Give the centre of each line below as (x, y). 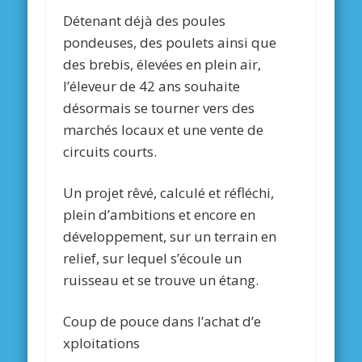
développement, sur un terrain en (170, 237)
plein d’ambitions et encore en (160, 215)
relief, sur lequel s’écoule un (153, 259)
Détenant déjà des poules (145, 21)
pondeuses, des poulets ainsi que (170, 43)
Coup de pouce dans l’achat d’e (162, 322)
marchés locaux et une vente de (164, 130)
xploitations (102, 343)
